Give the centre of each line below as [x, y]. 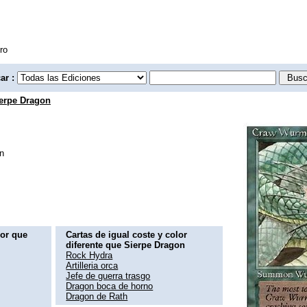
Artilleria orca [92, 265]
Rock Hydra [89, 255]
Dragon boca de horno [110, 286]
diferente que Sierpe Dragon [126, 245]
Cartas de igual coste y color [127, 234]
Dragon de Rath [97, 296]
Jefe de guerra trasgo [108, 275]
